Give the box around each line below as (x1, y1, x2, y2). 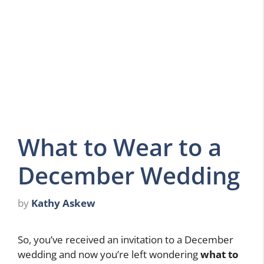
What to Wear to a (18, 130, 222, 163)
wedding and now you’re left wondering (18, 247, 200, 262)
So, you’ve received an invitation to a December (18, 233, 233, 247)
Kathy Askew (31, 196, 95, 210)
